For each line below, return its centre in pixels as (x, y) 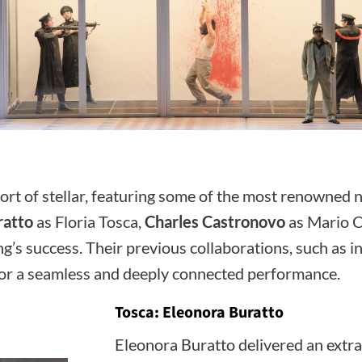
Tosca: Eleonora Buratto (199, 313)
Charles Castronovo (215, 222)
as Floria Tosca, (89, 222)
